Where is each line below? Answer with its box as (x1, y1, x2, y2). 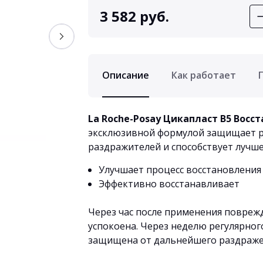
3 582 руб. (100, 6, 169, 26)
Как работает (171, 69, 236, 82)
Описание (102, 69, 149, 82)
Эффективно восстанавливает (99, 177, 240, 190)
